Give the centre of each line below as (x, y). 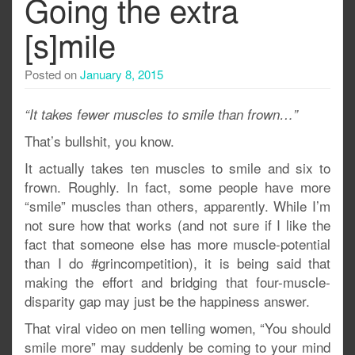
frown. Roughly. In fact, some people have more (177, 187)
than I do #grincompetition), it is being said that (177, 263)
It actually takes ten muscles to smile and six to (177, 168)
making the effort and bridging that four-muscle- (177, 282)
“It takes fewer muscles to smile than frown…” (161, 114)
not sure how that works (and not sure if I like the (177, 225)
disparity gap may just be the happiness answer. (167, 301)
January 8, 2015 (122, 74)
